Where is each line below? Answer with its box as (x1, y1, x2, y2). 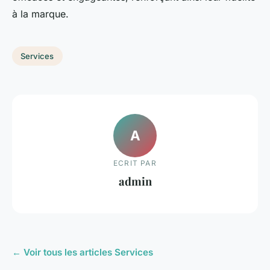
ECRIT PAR (113, 158, 157, 168)
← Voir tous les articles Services (12, 246, 153, 258)
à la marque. (12, 8, 69, 20)
